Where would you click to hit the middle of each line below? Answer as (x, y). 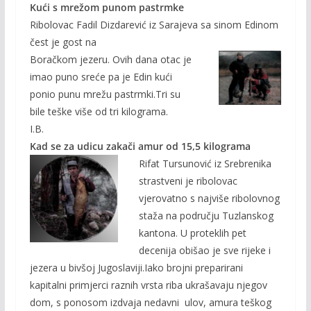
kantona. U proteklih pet (192, 233)
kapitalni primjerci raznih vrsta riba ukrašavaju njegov (148, 285)
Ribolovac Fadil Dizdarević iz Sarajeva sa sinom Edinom (154, 25)
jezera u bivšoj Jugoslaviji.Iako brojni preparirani (136, 268)
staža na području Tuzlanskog (206, 216)
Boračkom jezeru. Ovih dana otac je (110, 59)
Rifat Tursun (166, 163)
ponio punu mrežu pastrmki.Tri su (105, 94)
